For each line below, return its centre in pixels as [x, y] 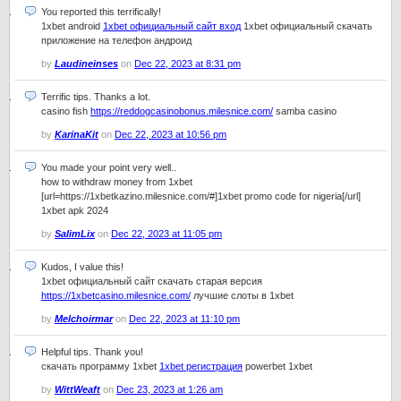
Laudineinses [86, 64]
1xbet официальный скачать [307, 26]
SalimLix [75, 234]
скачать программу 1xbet [100, 366]
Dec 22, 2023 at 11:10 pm [184, 319]
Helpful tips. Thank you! [92, 352]
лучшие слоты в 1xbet [242, 295]
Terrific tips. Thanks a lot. [96, 97]
